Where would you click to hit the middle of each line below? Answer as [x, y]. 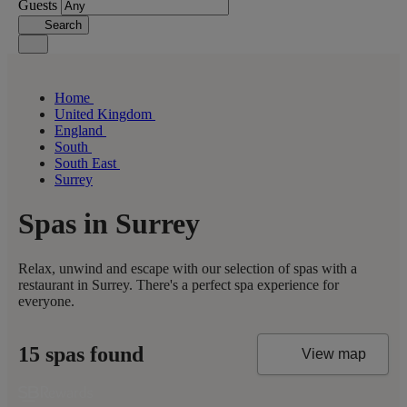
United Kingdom [105, 114]
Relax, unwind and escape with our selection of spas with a [188, 268]
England [80, 130]
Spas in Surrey [109, 224]
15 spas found [81, 354]
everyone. [46, 301]
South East [87, 163]
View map [334, 354]
